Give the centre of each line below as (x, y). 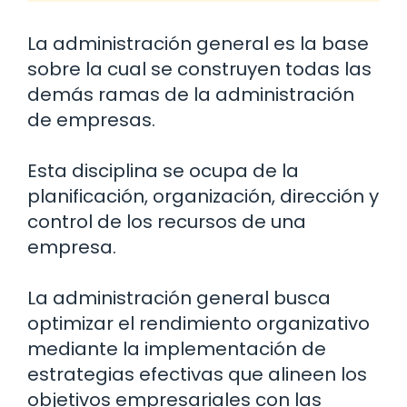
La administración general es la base (198, 44)
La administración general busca (179, 298)
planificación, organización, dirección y (203, 197)
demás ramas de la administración (191, 95)
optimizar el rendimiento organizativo (199, 324)
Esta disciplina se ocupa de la (163, 171)
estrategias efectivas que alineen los (197, 375)
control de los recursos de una (167, 222)
